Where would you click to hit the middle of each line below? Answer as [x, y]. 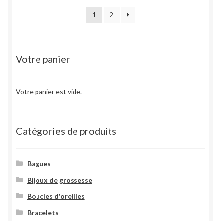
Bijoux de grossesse [59, 180]
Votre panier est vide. [49, 92]
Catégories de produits [66, 131]
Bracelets [43, 212]
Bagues [39, 163]
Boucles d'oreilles [56, 196]
